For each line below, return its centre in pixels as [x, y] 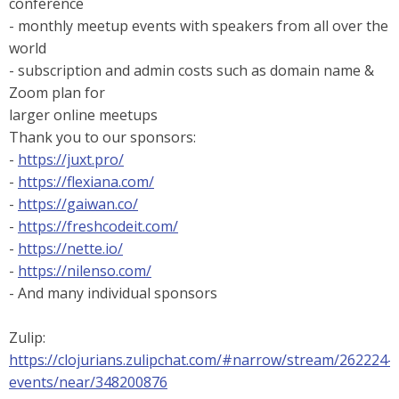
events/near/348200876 [88, 382]
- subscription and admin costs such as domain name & [191, 70]
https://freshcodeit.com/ [98, 226]
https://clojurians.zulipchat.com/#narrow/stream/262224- [201, 360]
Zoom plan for [57, 93]
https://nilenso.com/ [85, 271]
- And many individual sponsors [113, 293]
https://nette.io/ [70, 248]
